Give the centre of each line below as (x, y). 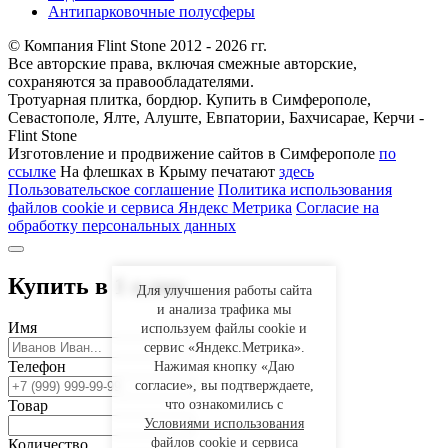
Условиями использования (224, 423)
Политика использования (305, 189)
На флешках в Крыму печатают (167, 171)
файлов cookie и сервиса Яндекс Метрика (150, 207)
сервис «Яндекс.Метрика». (224, 347)
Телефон (37, 367)
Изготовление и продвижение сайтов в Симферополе (193, 153)
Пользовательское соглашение (111, 189)
